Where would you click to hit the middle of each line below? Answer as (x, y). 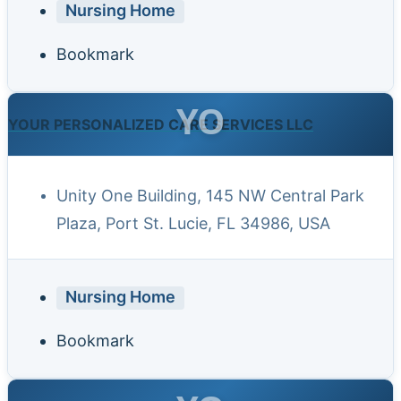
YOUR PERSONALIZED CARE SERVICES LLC (161, 125)
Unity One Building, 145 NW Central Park (210, 196)
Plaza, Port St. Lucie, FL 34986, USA (193, 224)
